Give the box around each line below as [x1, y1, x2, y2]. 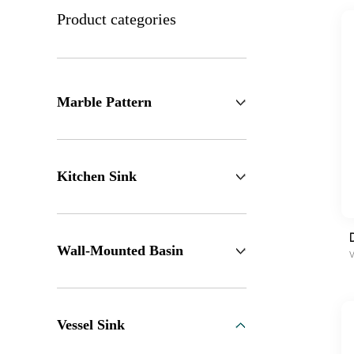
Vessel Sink [57, 316, 125, 333]
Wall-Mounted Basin [57, 242, 183, 258]
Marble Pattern [57, 93, 152, 110]
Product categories [57, 9, 176, 28]
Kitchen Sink [57, 168, 137, 184]
